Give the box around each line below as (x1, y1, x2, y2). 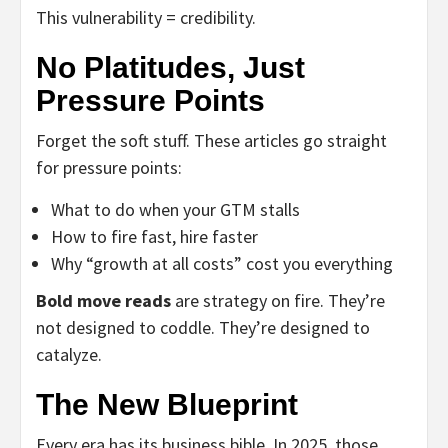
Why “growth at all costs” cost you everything (51, 251, 393, 275)
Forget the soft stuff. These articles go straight (36, 128, 387, 152)
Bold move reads (36, 288, 171, 312)
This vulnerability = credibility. (36, 5, 256, 29)
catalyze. (36, 342, 102, 366)
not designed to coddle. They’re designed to (36, 315, 370, 339)
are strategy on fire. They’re (171, 288, 385, 312)
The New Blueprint (36, 387, 298, 421)
